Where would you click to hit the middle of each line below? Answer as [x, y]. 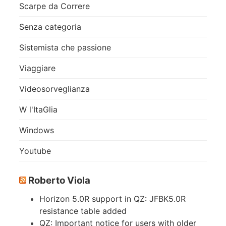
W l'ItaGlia [38, 110]
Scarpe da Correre [54, 6]
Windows [37, 130]
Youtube [35, 151]
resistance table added [83, 211]
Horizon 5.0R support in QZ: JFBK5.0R [112, 199]
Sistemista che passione [65, 48]
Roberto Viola [59, 181]
